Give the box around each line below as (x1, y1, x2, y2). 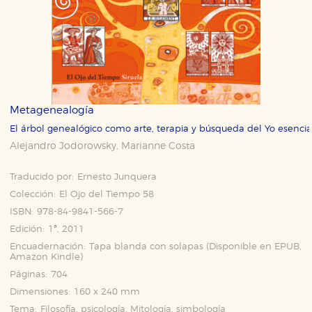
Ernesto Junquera (77, 173, 157, 182)
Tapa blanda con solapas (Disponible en (89, 242, 275, 251)
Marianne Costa (121, 141, 196, 151)
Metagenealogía (10, 105, 95, 116)
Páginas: (10, 270, 48, 279)
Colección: (10, 190, 56, 199)
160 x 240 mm (74, 288, 141, 297)
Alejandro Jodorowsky (10, 141, 117, 151)
